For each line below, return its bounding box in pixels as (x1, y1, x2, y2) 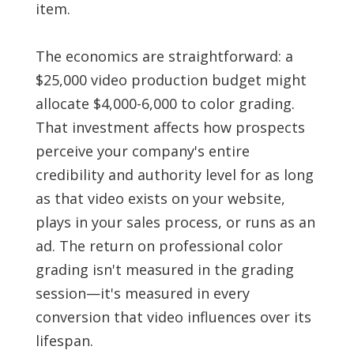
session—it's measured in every (35, 284, 250, 303)
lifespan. (35, 331, 93, 351)
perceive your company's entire (35, 141, 250, 161)
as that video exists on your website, (35, 189, 285, 209)
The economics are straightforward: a (35, 47, 293, 66)
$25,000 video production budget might (35, 70, 307, 90)
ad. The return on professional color (35, 236, 283, 256)
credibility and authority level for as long (35, 165, 314, 185)
